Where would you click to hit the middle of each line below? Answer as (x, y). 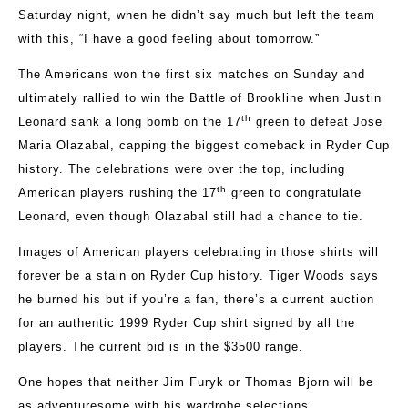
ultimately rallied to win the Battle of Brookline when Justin (200, 98)
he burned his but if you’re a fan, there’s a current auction (196, 300)
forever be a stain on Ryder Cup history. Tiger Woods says (199, 276)
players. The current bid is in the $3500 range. (161, 347)
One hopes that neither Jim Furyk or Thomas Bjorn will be (196, 382)
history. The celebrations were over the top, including (182, 169)
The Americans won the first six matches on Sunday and (192, 75)
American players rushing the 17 (117, 193)
